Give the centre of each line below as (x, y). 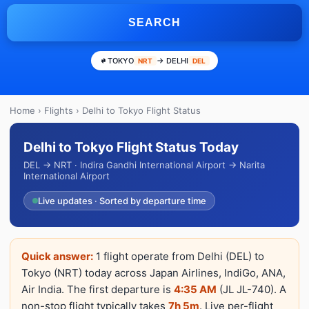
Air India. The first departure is (98, 289)
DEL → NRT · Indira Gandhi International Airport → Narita (144, 165)
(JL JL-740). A (251, 289)
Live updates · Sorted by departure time (122, 201)
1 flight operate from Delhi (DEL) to (179, 256)
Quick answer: (57, 256)
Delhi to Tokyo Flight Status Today (131, 147)
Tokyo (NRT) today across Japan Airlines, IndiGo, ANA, (153, 273)
